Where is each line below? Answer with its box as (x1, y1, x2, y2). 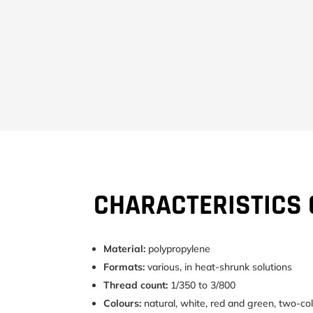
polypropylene (145, 242, 211, 256)
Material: (103, 242, 146, 256)
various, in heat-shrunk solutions (145, 261, 293, 274)
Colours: (103, 297, 142, 310)
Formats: (103, 261, 145, 274)
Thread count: (103, 279, 168, 292)
